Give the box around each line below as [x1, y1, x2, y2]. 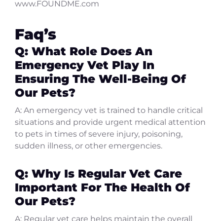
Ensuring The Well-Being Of [15, 71, 186, 86]
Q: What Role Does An [15, 43, 152, 58]
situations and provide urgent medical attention [15, 117, 206, 127]
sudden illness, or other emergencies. [15, 141, 162, 150]
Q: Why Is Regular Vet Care [15, 166, 182, 181]
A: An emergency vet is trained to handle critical [15, 105, 203, 115]
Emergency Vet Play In [15, 57, 154, 72]
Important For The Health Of [15, 180, 190, 194]
